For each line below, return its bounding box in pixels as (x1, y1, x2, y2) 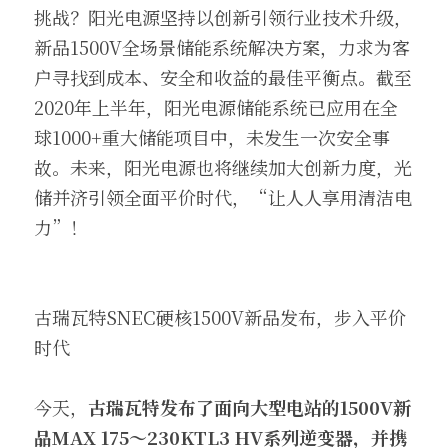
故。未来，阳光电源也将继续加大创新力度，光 (34, 154, 412, 180)
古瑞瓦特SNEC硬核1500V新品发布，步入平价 (34, 304, 406, 330)
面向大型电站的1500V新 (214, 394, 411, 420)
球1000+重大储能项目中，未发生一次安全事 (34, 124, 390, 150)
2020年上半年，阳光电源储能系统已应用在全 (34, 94, 398, 120)
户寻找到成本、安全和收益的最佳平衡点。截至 (34, 64, 412, 90)
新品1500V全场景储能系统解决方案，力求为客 (34, 34, 410, 60)
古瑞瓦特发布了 (88, 394, 214, 420)
